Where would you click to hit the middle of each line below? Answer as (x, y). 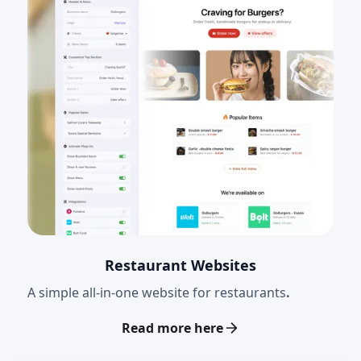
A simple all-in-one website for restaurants (157, 292)
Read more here (172, 328)
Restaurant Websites (180, 265)
